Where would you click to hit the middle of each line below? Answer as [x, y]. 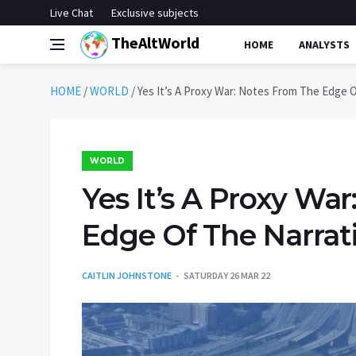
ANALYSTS [324, 44]
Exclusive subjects [155, 13]
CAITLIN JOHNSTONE [127, 275]
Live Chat [72, 13]
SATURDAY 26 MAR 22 [227, 275]
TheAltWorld [154, 42]
